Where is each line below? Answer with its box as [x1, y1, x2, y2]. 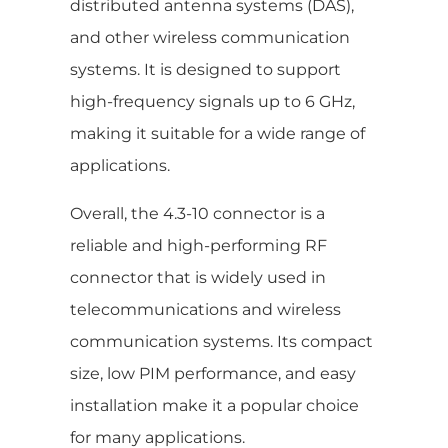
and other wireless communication [70, 27, 350, 47]
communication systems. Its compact [70, 331, 373, 351]
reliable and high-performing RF [70, 235, 327, 255]
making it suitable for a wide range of [70, 123, 365, 143]
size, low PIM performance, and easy [70, 363, 356, 383]
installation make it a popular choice [70, 395, 359, 415]
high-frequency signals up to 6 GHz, [70, 91, 355, 111]
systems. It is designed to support [70, 59, 341, 79]
